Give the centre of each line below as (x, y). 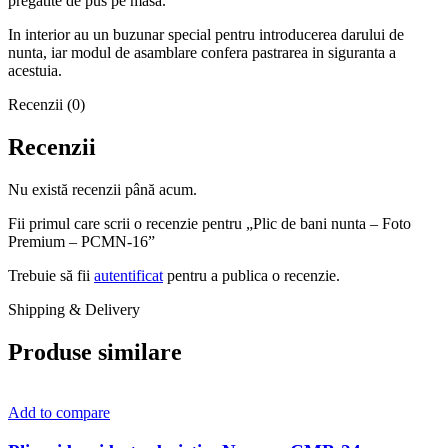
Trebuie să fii (51, 276)
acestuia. (35, 71)
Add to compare (59, 413)
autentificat (128, 276)
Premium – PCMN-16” (81, 242)
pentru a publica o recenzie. (251, 276)
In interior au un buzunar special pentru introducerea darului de (206, 35)
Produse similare (95, 352)
